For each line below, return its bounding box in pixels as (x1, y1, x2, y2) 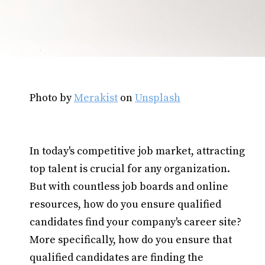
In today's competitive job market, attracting (30, 144, 245, 158)
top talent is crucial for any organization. (30, 162, 230, 176)
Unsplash (135, 91, 180, 105)
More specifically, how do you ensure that (30, 233, 232, 247)
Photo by (30, 91, 74, 105)
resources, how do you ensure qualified (30, 198, 221, 211)
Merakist (74, 91, 118, 105)
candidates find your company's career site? (30, 215, 241, 229)
